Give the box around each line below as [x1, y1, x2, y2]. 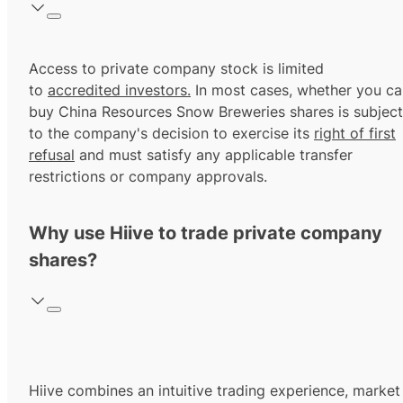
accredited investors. [48, 81, 191, 100]
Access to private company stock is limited [29, 59, 324, 78]
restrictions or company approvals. [29, 167, 267, 186]
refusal [29, 146, 75, 165]
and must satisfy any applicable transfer [75, 146, 353, 165]
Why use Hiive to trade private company [29, 222, 382, 245]
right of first [314, 124, 396, 143]
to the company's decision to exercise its [29, 124, 314, 143]
